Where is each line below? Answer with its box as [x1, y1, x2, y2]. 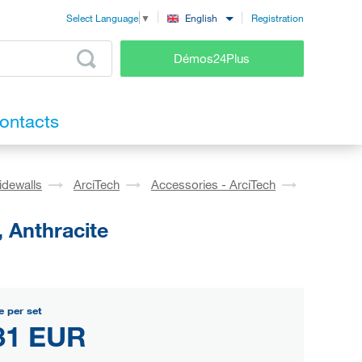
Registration [251, 11, 304, 24]
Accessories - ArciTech [151, 177, 276, 192]
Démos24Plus [174, 50, 250, 65]
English [185, 11, 217, 25]
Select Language [66, 11, 138, 25]
